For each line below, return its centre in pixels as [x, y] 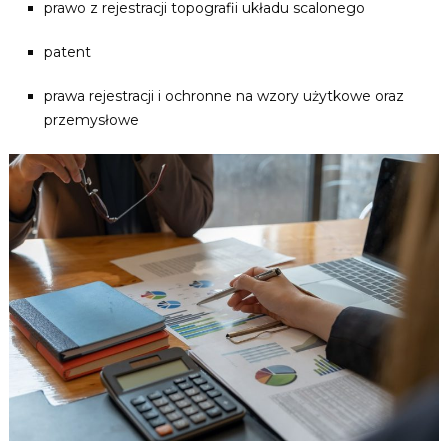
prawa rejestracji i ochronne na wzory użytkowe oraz [223, 96]
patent [67, 52]
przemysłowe [91, 120]
